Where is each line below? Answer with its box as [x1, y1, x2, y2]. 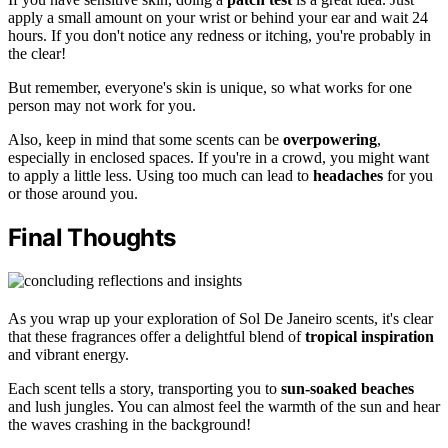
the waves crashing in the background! [8, 415, 251, 433]
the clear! [8, 45, 66, 63]
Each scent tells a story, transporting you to [8, 379, 281, 397]
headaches [313, 167, 383, 185]
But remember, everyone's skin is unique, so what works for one [8, 79, 412, 97]
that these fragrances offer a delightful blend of [8, 327, 305, 345]
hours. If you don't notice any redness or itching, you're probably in [8, 27, 431, 45]
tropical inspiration [305, 327, 434, 345]
